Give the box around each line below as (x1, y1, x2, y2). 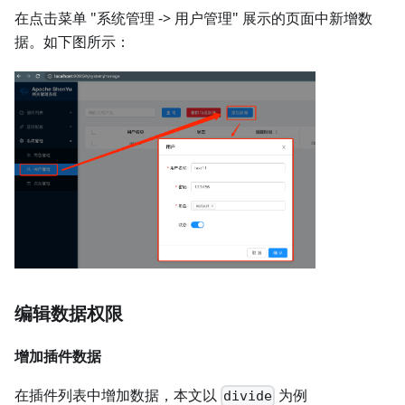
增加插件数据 (14, 346, 101, 367)
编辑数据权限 (14, 301, 123, 326)
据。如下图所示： (14, 31, 130, 52)
